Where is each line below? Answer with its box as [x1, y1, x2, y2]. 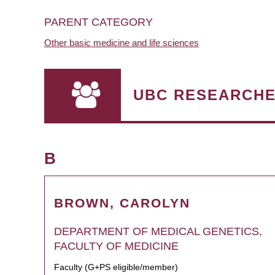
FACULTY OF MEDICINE [54, 240, 179, 252]
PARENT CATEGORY [44, 16, 153, 28]
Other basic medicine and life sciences [44, 37, 199, 48]
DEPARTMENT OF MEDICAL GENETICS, [54, 225, 262, 238]
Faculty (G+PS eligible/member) [54, 262, 178, 272]
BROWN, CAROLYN [54, 196, 190, 210]
